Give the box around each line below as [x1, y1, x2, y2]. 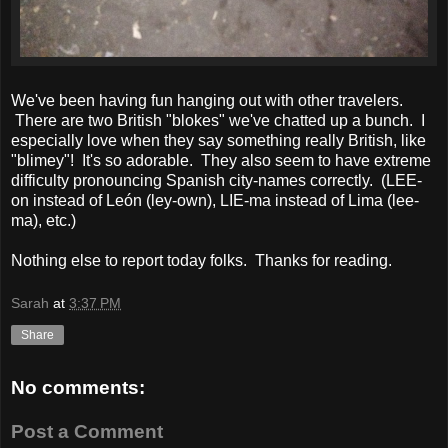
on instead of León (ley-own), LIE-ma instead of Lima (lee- [11, 191, 419, 209]
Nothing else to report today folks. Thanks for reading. [11, 251, 392, 269]
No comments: [11, 377, 145, 399]
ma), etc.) [11, 211, 76, 229]
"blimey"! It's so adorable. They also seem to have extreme [11, 151, 431, 169]
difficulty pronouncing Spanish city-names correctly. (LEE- [11, 171, 422, 189]
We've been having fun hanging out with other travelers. [11, 91, 403, 109]
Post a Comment [11, 420, 163, 442]
